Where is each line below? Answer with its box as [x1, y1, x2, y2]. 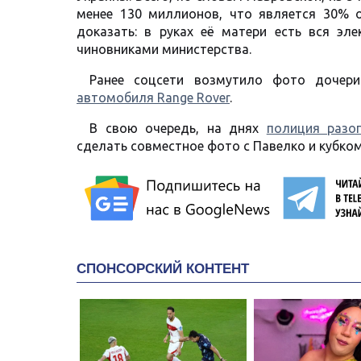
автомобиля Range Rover [77, 90, 230, 106]
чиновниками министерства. [77, 42, 251, 57]
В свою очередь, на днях [89, 121, 267, 136]
